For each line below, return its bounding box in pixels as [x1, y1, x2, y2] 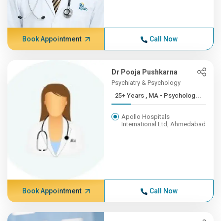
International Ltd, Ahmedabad [121, 120, 206, 128]
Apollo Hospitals [121, 113, 170, 120]
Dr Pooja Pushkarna [111, 68, 178, 76]
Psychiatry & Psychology [111, 79, 181, 86]
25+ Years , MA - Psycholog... [146, 92, 202, 99]
